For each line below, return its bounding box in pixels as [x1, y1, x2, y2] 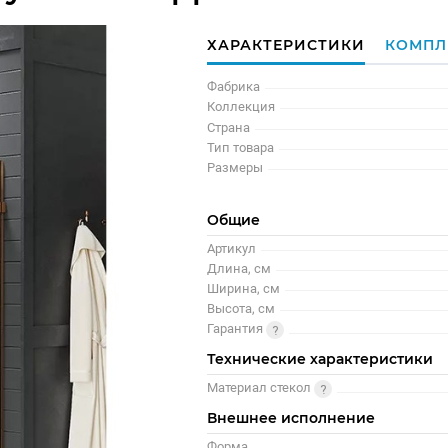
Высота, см [207, 300, 276, 316]
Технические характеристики [207, 349, 434, 368]
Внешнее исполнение [207, 408, 376, 427]
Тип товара [207, 139, 275, 155]
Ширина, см [207, 280, 281, 296]
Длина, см [207, 260, 272, 276]
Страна [207, 119, 251, 135]
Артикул [207, 240, 257, 256]
